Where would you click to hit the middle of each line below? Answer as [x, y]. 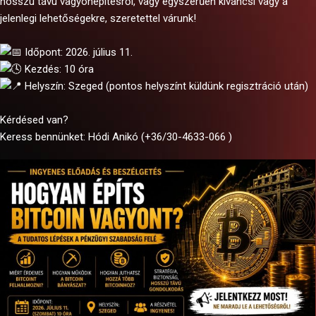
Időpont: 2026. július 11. [77, 52]
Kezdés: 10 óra [58, 69]
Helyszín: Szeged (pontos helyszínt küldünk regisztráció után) [165, 86]
